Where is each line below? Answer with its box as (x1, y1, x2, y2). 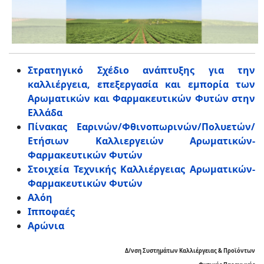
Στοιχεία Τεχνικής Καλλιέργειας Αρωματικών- (28, 162, 255, 176)
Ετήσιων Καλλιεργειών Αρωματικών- (28, 134, 255, 147)
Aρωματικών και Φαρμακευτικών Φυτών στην (28, 91, 255, 105)
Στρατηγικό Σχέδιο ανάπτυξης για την (28, 63, 255, 77)
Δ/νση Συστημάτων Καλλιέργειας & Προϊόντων (125, 246, 255, 255)
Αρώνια (28, 219, 64, 232)
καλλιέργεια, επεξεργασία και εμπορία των (28, 77, 255, 91)
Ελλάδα (28, 105, 62, 119)
